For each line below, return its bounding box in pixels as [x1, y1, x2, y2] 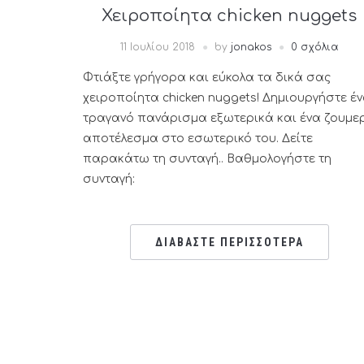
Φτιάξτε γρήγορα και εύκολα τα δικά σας [83, 71, 331, 84]
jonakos [230, 41, 271, 53]
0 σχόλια [290, 41, 339, 53]
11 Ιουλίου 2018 [119, 41, 195, 53]
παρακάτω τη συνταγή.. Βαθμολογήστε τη [83, 153, 331, 165]
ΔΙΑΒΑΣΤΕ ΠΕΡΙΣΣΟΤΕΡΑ [154, 236, 304, 249]
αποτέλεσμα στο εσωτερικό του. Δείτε [83, 132, 313, 145]
